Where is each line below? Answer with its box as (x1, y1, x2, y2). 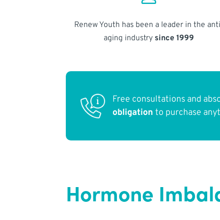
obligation (112, 107, 154, 118)
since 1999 (154, 33, 194, 43)
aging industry (103, 33, 155, 43)
